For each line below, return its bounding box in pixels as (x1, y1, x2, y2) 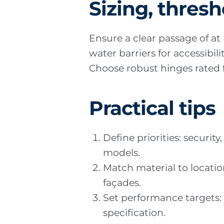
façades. (103, 177, 141, 189)
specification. (103, 207, 166, 219)
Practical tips (89, 96, 216, 120)
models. (103, 147, 140, 159)
